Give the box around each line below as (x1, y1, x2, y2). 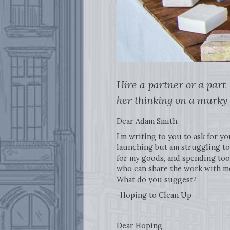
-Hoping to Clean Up (116, 189, 191, 200)
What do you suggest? (116, 174, 197, 184)
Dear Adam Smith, (116, 116, 181, 126)
